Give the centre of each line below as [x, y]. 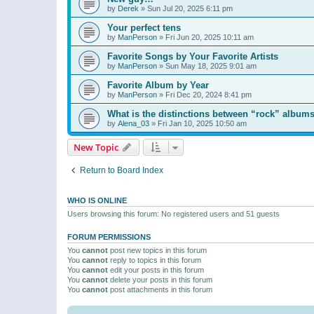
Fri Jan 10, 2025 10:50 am [202, 123]
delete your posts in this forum [160, 279]
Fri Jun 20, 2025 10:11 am [210, 37]
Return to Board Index [122, 170]
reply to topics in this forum [155, 260]
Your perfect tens [144, 27]
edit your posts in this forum [156, 269]
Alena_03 [134, 123]
